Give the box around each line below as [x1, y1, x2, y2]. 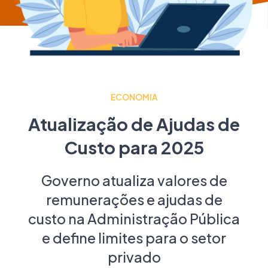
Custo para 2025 [64, 136, 204, 158]
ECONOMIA [111, 92, 157, 102]
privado [107, 248, 161, 266]
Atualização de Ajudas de [28, 113, 240, 135]
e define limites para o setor [42, 229, 226, 246]
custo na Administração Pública [28, 210, 240, 227]
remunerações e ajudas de [45, 191, 223, 208]
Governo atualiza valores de [41, 172, 227, 189]
